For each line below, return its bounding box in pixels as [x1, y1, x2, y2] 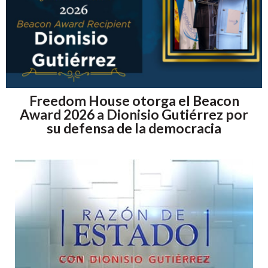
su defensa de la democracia [47, 119, 221, 136]
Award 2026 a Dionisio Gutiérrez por [20, 105, 248, 123]
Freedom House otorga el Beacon [29, 92, 239, 109]
